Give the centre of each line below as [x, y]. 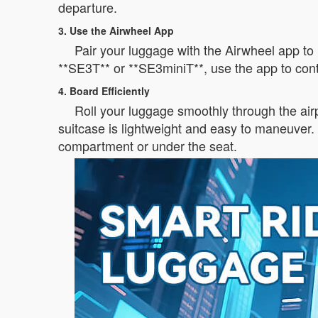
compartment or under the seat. [148, 146]
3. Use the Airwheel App [116, 31]
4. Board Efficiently [104, 91]
